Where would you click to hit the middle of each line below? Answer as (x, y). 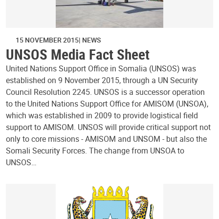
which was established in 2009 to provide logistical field (102, 115)
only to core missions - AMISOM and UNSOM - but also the (106, 139)
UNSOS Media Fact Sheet (78, 54)
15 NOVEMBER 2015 (47, 40)
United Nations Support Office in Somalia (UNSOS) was (101, 68)
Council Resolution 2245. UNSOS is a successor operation (105, 92)
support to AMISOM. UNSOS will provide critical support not (108, 127)
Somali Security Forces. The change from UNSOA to (95, 150)
